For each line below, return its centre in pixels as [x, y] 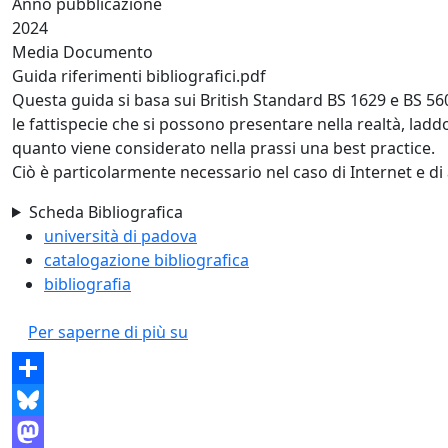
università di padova [120, 235]
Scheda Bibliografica [105, 211]
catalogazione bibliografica [146, 259]
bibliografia [87, 283]
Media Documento [82, 51]
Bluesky [41, 431]
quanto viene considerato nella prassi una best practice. [223, 147]
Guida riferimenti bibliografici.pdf [139, 75]
